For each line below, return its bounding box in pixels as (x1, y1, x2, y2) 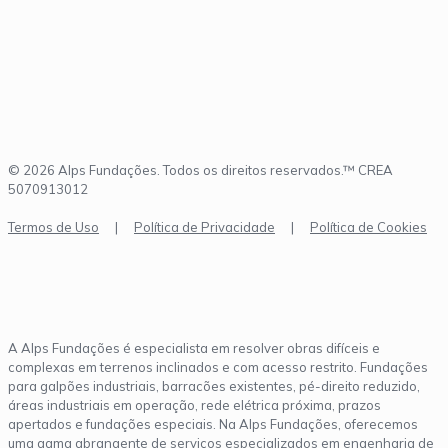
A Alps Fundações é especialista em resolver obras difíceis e (8, 340, 380, 357)
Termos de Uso (8, 219, 99, 236)
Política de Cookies (310, 219, 427, 236)
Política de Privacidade (134, 219, 275, 236)
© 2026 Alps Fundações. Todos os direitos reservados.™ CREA (8, 162, 393, 179)
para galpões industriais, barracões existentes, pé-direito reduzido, (8, 378, 420, 395)
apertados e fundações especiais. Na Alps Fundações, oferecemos (8, 416, 418, 433)
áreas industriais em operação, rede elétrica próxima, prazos (8, 397, 381, 414)
